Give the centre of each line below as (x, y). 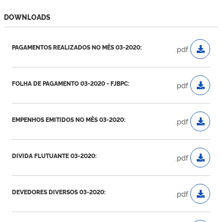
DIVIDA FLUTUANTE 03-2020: (54, 155)
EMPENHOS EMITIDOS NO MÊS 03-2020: (69, 119)
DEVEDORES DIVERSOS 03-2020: (59, 192)
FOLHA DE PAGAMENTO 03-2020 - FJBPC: (71, 83)
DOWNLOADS (27, 17)
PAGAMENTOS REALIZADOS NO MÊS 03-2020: (77, 47)
